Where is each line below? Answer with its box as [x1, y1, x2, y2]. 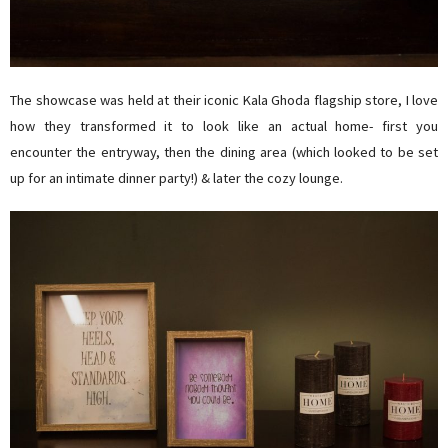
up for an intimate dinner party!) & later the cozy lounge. [10, 168, 343, 187]
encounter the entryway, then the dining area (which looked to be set [10, 142, 438, 161]
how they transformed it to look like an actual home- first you [10, 116, 438, 135]
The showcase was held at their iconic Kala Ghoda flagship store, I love [10, 90, 438, 109]
